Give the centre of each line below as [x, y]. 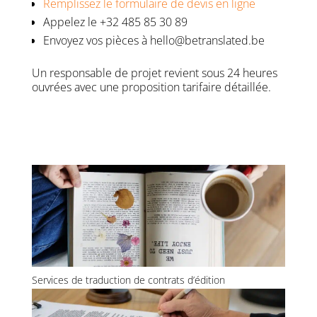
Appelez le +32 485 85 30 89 [115, 22]
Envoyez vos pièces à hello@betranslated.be [154, 41]
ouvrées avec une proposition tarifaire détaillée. [151, 87]
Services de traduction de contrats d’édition [128, 280]
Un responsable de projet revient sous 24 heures [154, 73]
